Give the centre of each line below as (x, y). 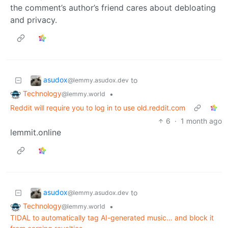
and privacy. (34, 20)
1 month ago (201, 121)
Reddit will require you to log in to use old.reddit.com (98, 107)
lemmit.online (36, 132)
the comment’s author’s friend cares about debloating (113, 8)
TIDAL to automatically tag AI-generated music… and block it (112, 217)
